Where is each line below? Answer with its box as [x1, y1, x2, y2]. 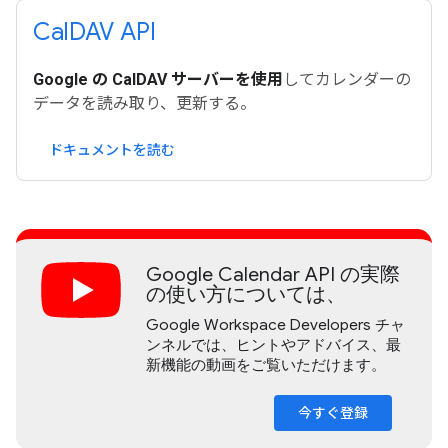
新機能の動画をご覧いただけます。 [146, 354, 386, 374]
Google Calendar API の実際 [146, 261, 400, 287]
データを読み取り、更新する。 [33, 93, 256, 113]
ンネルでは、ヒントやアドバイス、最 [146, 334, 401, 354]
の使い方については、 [146, 281, 346, 307]
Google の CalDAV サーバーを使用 [33, 69, 283, 89]
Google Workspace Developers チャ [146, 314, 405, 334]
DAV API [69, 16, 156, 47]
